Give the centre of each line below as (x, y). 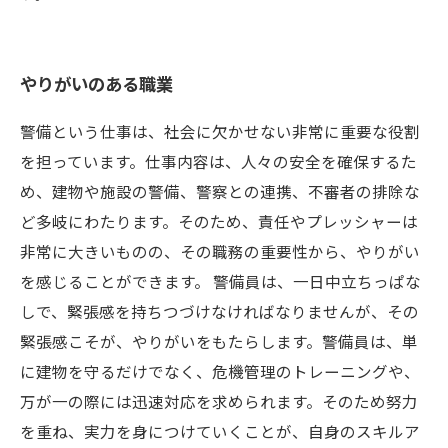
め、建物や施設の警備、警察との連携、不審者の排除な (220, 191)
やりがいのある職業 (96, 83)
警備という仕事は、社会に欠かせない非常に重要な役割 (220, 131)
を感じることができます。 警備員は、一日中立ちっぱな (220, 281)
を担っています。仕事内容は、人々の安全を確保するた (218, 161)
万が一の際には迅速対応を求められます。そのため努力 (219, 401)
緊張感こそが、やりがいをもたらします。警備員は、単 (219, 341)
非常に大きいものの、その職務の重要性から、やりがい (220, 251)
